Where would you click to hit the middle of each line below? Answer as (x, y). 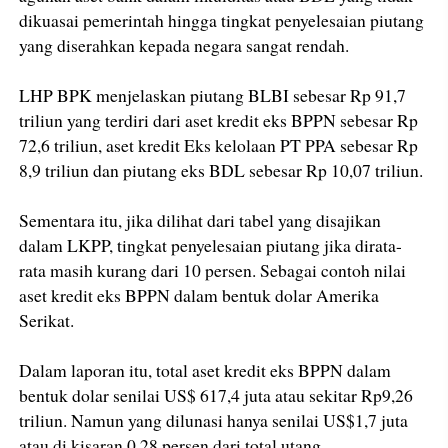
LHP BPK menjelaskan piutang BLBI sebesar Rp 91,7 (213, 95)
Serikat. (47, 320)
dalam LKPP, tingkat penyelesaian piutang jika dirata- (211, 245)
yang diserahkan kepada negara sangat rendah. (184, 45)
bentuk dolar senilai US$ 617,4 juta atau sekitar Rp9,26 (216, 395)
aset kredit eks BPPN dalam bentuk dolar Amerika (199, 295)
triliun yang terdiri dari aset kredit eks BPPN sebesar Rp (219, 120)
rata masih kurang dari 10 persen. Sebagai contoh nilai (213, 270)
